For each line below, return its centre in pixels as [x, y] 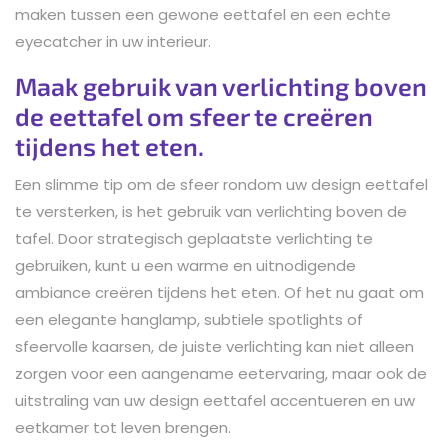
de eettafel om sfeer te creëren [194, 115]
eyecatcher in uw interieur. [113, 41]
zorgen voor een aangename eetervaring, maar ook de [221, 373]
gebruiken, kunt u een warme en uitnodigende [185, 265]
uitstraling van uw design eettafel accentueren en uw [215, 400]
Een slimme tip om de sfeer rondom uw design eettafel [221, 184]
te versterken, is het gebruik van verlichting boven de [211, 211]
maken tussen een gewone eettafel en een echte [203, 14]
